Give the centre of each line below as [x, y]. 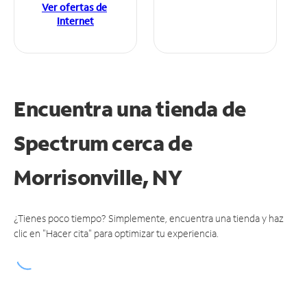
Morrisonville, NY [98, 177]
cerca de [152, 143]
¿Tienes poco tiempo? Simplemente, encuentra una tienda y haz [149, 219]
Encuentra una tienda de [130, 109]
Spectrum [63, 143]
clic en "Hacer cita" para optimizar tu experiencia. [116, 234]
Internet [75, 21]
